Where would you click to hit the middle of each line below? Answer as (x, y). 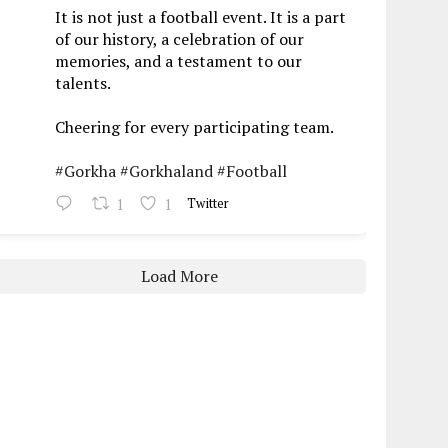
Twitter (208, 204)
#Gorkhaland (167, 171)
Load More (179, 276)
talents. (83, 83)
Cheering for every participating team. (195, 127)
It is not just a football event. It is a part (201, 17)
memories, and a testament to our (179, 61)
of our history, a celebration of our (180, 39)
